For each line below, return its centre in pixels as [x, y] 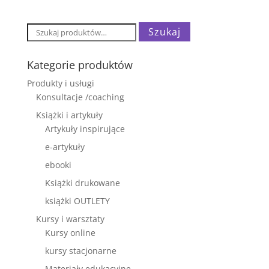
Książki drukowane [82, 183]
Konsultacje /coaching [80, 97]
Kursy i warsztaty [70, 219]
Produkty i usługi [60, 83]
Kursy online [70, 232]
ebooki [58, 165]
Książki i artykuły [69, 115]
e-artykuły [65, 147]
